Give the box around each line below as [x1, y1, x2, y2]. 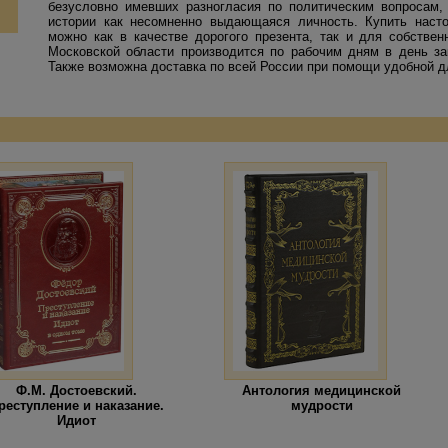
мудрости [290, 397, 353, 413]
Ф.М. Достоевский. [16, 382, 137, 398]
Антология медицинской [242, 382, 401, 398]
